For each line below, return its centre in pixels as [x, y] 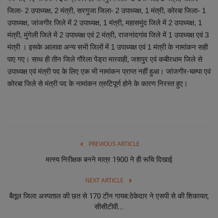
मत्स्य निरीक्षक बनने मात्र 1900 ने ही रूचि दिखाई [109, 160]
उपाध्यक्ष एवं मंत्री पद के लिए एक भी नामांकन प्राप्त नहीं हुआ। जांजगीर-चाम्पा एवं [109, 72]
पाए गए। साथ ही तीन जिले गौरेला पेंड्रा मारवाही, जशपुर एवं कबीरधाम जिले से [105, 59]
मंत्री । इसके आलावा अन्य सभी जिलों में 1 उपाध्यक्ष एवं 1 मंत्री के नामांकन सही [108, 47]
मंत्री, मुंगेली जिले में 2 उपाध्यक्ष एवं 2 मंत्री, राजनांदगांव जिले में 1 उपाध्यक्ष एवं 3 [108, 35]
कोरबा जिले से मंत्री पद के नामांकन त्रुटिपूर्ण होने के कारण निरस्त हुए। [98, 84]
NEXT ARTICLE [104, 181]
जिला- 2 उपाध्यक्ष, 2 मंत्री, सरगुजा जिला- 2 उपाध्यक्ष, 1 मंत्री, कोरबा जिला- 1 [107, 11]
